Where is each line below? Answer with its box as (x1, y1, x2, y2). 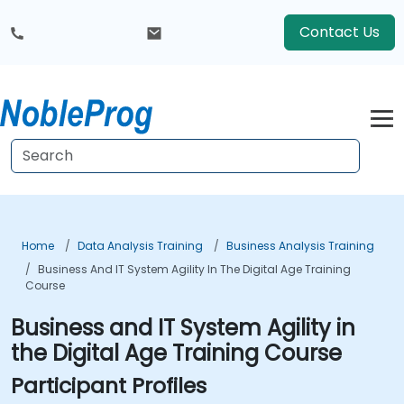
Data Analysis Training (78, 238, 203, 253)
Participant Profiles (11, 371, 207, 400)
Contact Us (299, 22, 380, 42)
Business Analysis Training (226, 238, 374, 253)
